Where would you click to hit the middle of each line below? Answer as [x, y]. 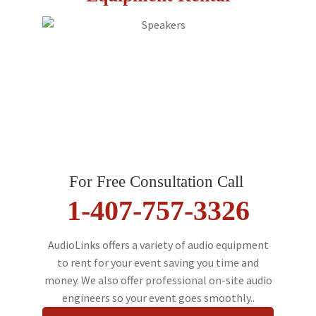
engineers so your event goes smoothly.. [158, 298]
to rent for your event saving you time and [158, 263]
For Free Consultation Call [158, 181]
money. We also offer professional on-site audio [158, 280]
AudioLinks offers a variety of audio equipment [158, 245]
